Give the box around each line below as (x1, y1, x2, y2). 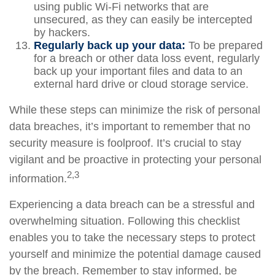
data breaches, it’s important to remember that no (9, 120, 250, 133)
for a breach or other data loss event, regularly (34, 52, 260, 64)
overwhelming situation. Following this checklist (9, 215, 240, 227)
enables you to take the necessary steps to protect (9, 231, 255, 244)
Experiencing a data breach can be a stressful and (9, 198, 255, 211)
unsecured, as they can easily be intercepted (34, 14, 252, 26)
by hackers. (34, 26, 90, 39)
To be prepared (185, 39, 263, 52)
